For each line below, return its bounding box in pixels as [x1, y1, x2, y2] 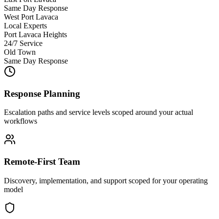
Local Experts [4, 21, 47, 30]
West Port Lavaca [4, 12, 58, 21]
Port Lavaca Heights [4, 30, 67, 39]
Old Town [4, 47, 36, 56]
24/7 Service [4, 39, 43, 47]
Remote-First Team [4, 156, 80, 167]
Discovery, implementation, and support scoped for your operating [4, 176, 208, 185]
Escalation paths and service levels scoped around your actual [4, 108, 193, 117]
